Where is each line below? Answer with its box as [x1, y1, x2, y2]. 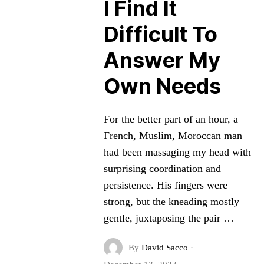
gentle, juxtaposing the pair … [103, 212, 234, 224]
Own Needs [103, 73, 221, 99]
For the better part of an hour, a [103, 113, 238, 125]
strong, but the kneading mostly [103, 196, 239, 207]
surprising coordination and [103, 163, 221, 174]
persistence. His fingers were [103, 179, 227, 191]
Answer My [103, 47, 220, 73]
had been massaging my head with [103, 146, 251, 158]
